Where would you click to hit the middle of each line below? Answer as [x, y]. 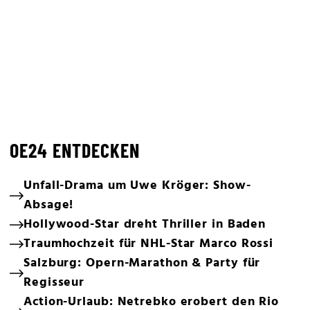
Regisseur [54, 282]
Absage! [49, 205]
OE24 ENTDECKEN [75, 150]
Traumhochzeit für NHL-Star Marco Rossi [149, 244]
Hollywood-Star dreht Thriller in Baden [145, 224]
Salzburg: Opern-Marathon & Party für [142, 263]
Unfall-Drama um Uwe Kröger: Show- [137, 185]
